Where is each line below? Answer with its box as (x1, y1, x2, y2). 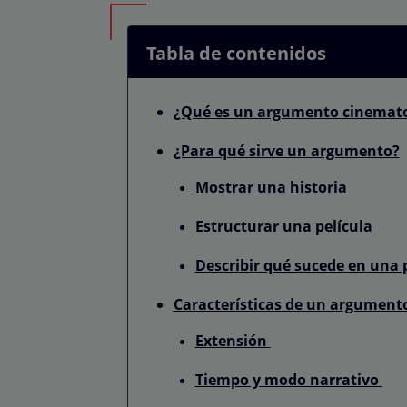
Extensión (194, 330, 271, 351)
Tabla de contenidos (145, 40, 326, 65)
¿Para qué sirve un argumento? (173, 140, 400, 161)
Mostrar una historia (194, 176, 347, 197)
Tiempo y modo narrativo (194, 369, 382, 390)
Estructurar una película (194, 215, 372, 236)
